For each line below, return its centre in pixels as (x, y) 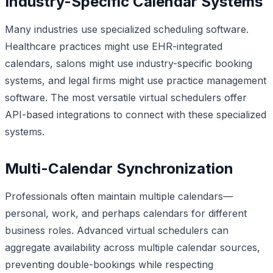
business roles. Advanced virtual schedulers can (117, 230)
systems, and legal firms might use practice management (136, 80)
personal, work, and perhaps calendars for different (126, 213)
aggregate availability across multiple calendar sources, (133, 247)
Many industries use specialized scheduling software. (127, 29)
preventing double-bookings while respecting (109, 264)
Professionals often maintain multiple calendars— (119, 196)
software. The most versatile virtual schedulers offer (126, 97)
